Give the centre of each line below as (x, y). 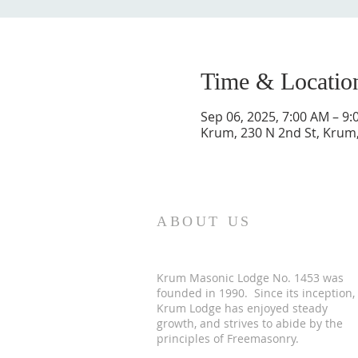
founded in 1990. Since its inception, (256, 292)
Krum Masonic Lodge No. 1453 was (250, 277)
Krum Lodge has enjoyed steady (242, 308)
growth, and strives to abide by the (250, 323)
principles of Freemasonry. (229, 338)
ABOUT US (204, 221)
